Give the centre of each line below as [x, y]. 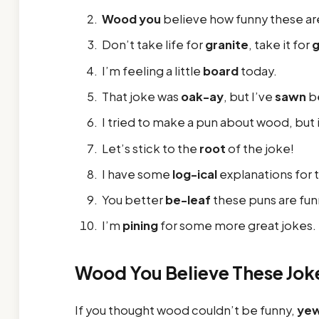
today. [257, 70]
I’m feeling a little [152, 70]
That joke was [141, 96]
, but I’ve [249, 96]
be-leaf [188, 200]
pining [140, 226]
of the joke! [260, 148]
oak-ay [202, 96]
